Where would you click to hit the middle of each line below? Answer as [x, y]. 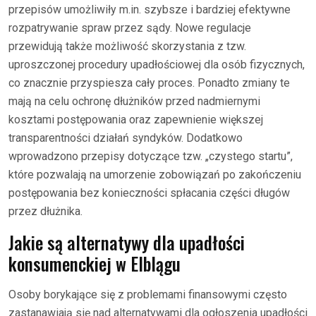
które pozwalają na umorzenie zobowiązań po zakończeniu [155, 174]
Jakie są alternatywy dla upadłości [127, 242]
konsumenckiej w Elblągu [95, 263]
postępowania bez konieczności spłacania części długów [149, 193]
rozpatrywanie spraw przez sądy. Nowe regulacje [130, 28]
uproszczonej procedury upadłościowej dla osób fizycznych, [157, 64]
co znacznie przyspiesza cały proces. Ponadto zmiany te [149, 83]
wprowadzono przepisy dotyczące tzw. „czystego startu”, [151, 156]
